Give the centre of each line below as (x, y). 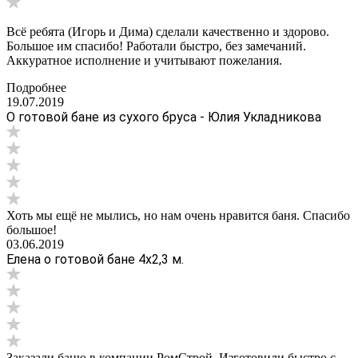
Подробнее (36, 88)
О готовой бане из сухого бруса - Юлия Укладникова (164, 117)
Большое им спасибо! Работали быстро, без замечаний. (156, 46)
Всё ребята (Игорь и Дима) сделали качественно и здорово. (168, 32)
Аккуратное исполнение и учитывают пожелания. (144, 61)
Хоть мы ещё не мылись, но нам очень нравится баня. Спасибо (178, 216)
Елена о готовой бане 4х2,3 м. (95, 260)
